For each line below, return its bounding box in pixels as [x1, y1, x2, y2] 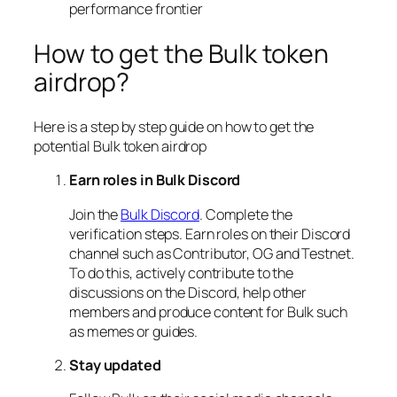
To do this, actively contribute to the [69, 262, 294, 283]
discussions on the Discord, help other [69, 282, 307, 302]
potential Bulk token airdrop [34, 136, 207, 157]
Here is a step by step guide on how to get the [34, 117, 315, 137]
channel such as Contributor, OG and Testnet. [69, 243, 354, 263]
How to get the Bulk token [34, 35, 329, 71]
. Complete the [198, 204, 292, 224]
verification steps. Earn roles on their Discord [69, 223, 351, 244]
